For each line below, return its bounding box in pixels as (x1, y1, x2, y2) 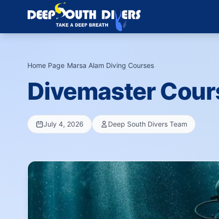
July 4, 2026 (44, 120, 84, 128)
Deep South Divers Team (108, 120, 187, 128)
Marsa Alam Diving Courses (67, 61, 154, 69)
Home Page (27, 61, 65, 69)
